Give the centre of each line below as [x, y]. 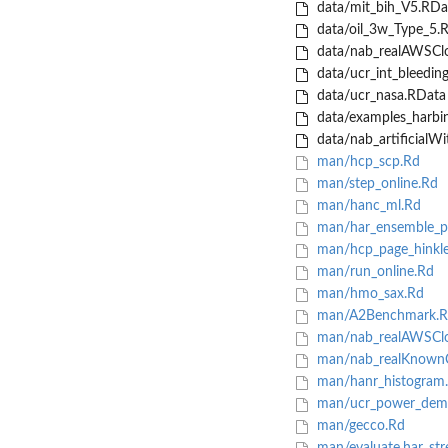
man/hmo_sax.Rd [368, 294]
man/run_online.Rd [373, 272]
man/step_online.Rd [375, 184]
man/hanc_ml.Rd [366, 206]
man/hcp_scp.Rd [366, 162]
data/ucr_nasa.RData [379, 96]
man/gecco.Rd [358, 426]
